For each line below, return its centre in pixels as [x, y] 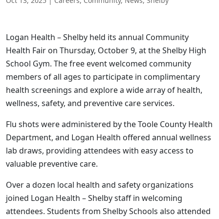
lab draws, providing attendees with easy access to [100, 151]
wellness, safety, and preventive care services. [90, 103]
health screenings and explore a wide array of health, [104, 90]
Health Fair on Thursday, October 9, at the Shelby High [106, 50]
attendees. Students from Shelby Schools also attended [108, 211]
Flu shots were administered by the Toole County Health [109, 124]
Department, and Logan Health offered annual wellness [109, 137]
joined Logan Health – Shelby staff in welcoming [94, 198]
